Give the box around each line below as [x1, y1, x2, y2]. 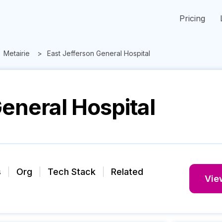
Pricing [179, 13, 205, 23]
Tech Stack [48, 166, 96, 177]
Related [111, 166, 143, 177]
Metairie [3, 49, 30, 57]
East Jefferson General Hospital [47, 49, 150, 57]
